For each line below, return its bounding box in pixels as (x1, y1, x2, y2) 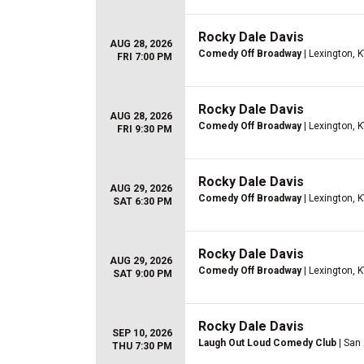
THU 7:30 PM (112, 340, 172, 352)
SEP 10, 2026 (112, 327, 172, 339)
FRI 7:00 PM (117, 51, 172, 63)
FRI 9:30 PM (117, 123, 172, 135)
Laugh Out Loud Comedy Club (198, 337, 336, 349)
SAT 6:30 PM (113, 196, 172, 207)
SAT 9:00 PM (113, 268, 172, 279)
